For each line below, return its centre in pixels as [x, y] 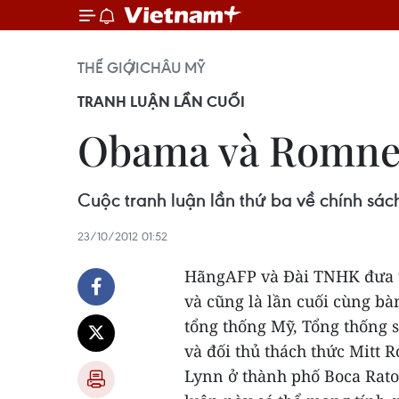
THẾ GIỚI [109, 68]
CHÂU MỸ [173, 68]
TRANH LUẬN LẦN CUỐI [161, 102]
